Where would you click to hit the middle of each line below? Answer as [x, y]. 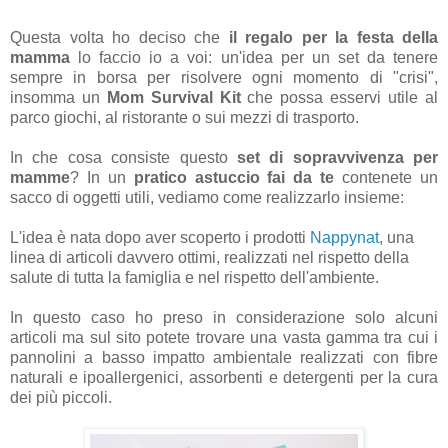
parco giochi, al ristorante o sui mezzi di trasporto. [184, 118]
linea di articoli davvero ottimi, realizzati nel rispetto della [209, 258]
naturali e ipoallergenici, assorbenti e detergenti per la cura [224, 378]
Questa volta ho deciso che [119, 38]
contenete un [390, 178]
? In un [102, 178]
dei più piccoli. [61, 398]
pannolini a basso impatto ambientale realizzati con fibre [224, 358]
